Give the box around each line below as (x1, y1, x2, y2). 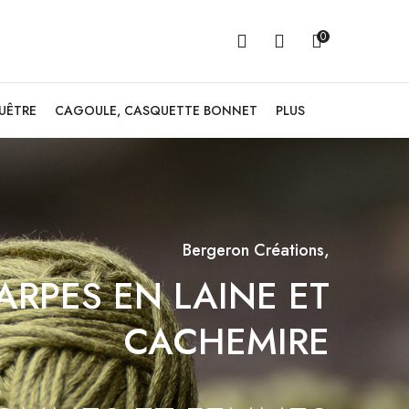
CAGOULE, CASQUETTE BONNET (55, 101, 257, 120)
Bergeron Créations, (183, 237, 330, 262)
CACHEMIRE (123, 314, 330, 368)
